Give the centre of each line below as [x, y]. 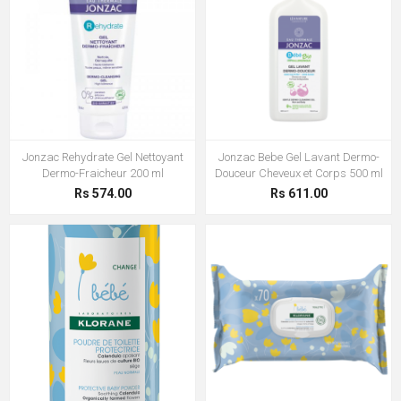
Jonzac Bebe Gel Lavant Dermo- [299, 157]
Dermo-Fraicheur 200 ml [102, 173]
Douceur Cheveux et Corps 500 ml [299, 173]
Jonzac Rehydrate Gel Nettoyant [102, 157]
